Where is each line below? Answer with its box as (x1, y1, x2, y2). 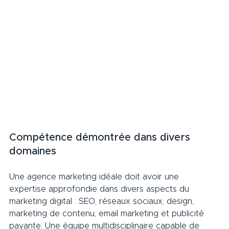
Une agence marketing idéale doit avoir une (9, 172, 181, 181)
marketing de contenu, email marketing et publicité (9, 209, 207, 218)
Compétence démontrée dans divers (9, 132, 193, 143)
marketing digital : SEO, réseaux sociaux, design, (9, 197, 196, 205)
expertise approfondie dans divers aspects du (9, 185, 192, 193)
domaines (9, 146, 72, 156)
